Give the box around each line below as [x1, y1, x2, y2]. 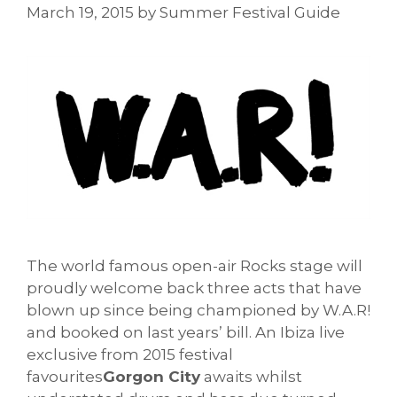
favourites [27, 367, 103, 385]
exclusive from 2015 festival [27, 345, 233, 363]
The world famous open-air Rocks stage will [27, 256, 362, 275]
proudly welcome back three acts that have [27, 278, 362, 297]
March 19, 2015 [27, 4, 134, 22]
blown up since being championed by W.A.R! [27, 300, 370, 319]
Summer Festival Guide [160, 4, 340, 22]
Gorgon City [103, 367, 200, 385]
